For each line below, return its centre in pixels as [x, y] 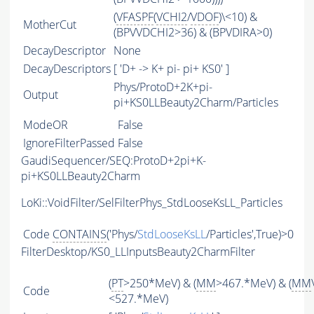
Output [41, 95]
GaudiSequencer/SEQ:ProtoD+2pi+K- [114, 161]
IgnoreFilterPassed [69, 143]
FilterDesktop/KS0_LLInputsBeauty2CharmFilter [138, 252]
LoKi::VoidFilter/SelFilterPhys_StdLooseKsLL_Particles [152, 203]
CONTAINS [80, 234]
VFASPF [135, 17]
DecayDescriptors [67, 69]
